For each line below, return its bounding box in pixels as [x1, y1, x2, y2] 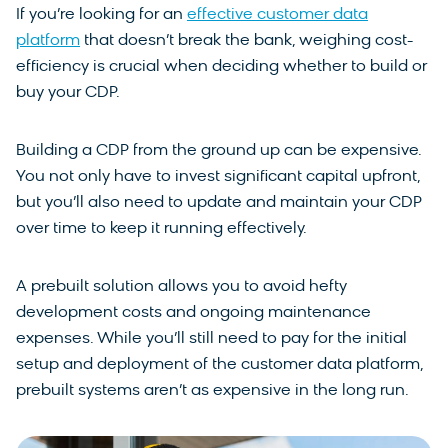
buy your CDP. [16, 84, 120, 101]
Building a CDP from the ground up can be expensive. [16, 142, 421, 159]
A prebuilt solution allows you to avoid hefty [16, 278, 347, 295]
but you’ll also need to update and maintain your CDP [16, 194, 422, 211]
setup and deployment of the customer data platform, [16, 356, 423, 373]
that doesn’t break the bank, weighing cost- [80, 32, 413, 49]
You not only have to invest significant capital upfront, [16, 168, 420, 185]
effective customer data [187, 6, 368, 23]
